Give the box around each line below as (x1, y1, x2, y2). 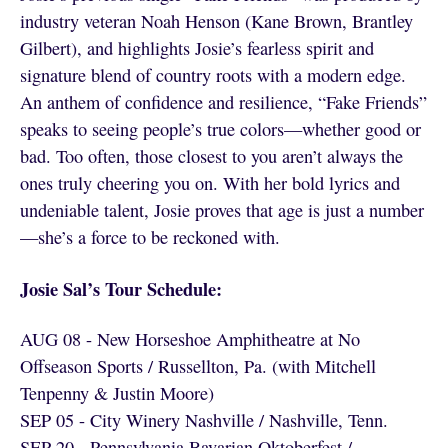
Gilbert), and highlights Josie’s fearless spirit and (19, 35, 374, 60)
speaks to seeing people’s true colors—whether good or (19, 116, 421, 141)
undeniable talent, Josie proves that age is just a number (19, 197, 424, 222)
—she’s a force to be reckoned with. (19, 224, 280, 249)
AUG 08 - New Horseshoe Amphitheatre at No (19, 326, 360, 351)
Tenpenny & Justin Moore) (19, 380, 214, 405)
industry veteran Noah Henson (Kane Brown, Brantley (19, 8, 413, 33)
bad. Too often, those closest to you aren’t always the (19, 143, 403, 168)
